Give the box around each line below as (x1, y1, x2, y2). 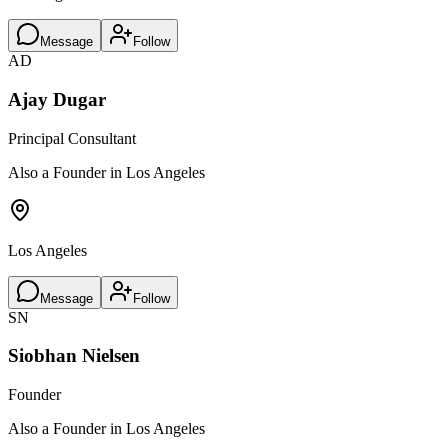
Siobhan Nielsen (8, 345, 140, 367)
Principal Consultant (8, 129, 136, 147)
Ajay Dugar (8, 88, 106, 110)
